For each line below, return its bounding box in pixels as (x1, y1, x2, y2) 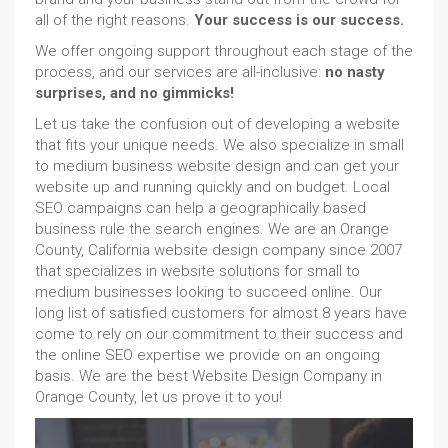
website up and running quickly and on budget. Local (35, 178, 390, 196)
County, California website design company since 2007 (35, 241, 402, 259)
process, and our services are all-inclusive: (35, 63, 325, 81)
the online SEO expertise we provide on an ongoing (35, 346, 380, 364)
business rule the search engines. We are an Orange (35, 220, 389, 238)
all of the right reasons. (35, 11, 194, 29)
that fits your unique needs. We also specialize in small (35, 136, 404, 154)
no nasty (325, 63, 385, 81)
